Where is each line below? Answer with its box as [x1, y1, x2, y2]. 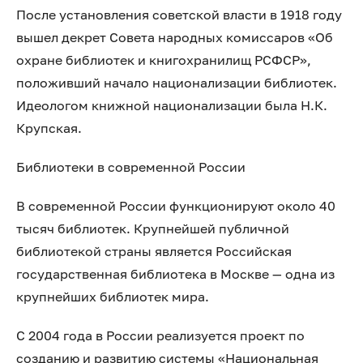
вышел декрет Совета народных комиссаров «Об [16, 29, 333, 45]
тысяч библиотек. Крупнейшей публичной [16, 220, 289, 237]
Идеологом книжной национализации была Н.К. [16, 97, 327, 113]
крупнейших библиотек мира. [16, 288, 209, 305]
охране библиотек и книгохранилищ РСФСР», [16, 52, 311, 68]
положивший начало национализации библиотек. [16, 75, 337, 91]
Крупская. [16, 120, 82, 136]
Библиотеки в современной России [16, 159, 246, 175]
